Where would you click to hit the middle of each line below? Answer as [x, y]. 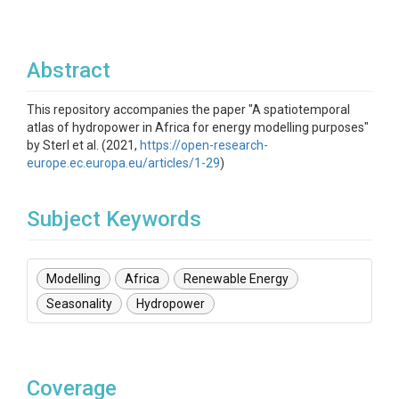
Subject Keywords [114, 219]
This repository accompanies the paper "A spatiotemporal [188, 110]
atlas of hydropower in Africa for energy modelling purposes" [198, 127]
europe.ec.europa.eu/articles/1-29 [123, 163]
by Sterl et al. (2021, [83, 145]
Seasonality [79, 304]
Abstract [69, 70]
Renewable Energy [236, 279]
